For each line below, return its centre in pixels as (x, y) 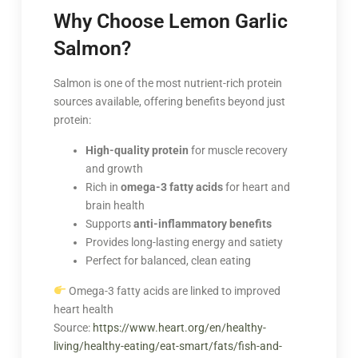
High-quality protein (137, 150)
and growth (114, 168)
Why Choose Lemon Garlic (170, 21)
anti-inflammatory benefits (202, 223)
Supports (109, 223)
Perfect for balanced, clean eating (168, 260)
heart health (83, 309)
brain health (115, 205)
